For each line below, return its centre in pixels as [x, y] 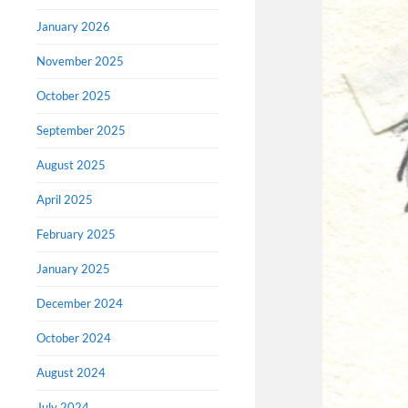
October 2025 [74, 96]
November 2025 [80, 61]
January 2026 [73, 27]
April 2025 [65, 200]
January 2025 [73, 269]
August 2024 [71, 373]
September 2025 [81, 131]
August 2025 [71, 165]
